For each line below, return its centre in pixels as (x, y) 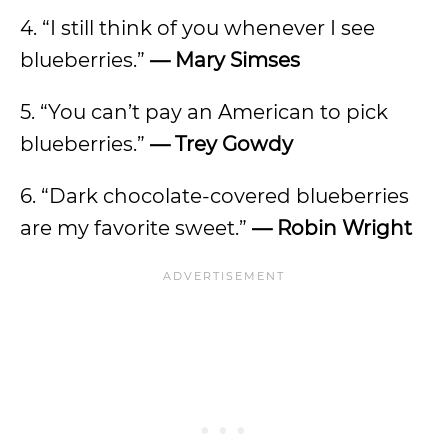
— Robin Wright (332, 228)
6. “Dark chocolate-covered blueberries (214, 196)
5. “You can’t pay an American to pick (204, 112)
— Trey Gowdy (221, 144)
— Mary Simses (222, 60)
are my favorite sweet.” (136, 228)
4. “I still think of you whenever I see (197, 28)
